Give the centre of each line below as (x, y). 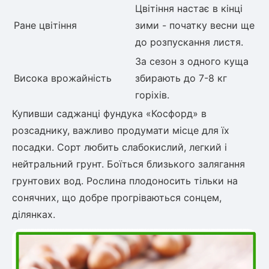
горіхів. (152, 95)
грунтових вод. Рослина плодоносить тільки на (125, 180)
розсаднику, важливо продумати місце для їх (121, 130)
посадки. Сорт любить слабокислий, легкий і (119, 147)
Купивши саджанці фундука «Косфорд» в (109, 113)
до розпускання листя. (189, 42)
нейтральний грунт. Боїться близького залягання (128, 164)
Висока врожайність (63, 78)
